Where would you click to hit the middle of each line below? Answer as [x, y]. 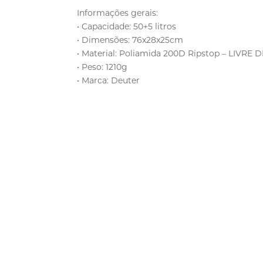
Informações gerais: [118, 13]
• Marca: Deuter [109, 80]
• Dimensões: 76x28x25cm [130, 40]
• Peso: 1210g [102, 67]
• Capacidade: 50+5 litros [127, 26]
